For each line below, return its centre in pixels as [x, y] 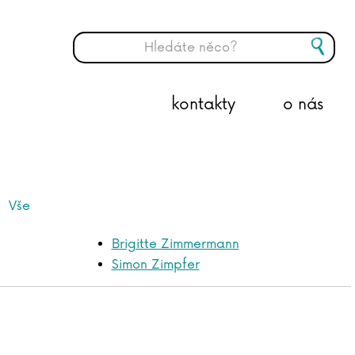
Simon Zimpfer [155, 265]
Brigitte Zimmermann [175, 244]
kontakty [203, 105]
